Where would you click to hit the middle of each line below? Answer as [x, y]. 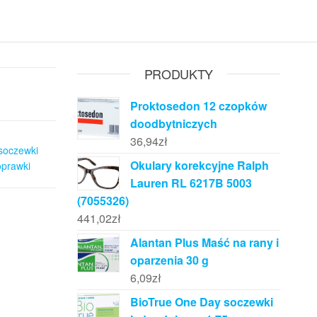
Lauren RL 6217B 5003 [191, 183]
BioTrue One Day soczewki [201, 302]
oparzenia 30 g [169, 260]
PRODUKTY [178, 74]
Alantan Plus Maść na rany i [204, 242]
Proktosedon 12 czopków [198, 106]
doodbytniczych [173, 123]
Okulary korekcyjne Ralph [199, 165]
